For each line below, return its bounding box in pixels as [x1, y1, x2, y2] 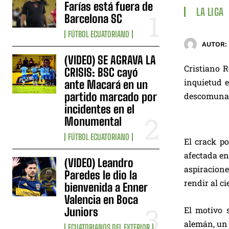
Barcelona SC [64, 11, 123, 26]
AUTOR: [202, 40, 227, 49]
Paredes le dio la [64, 168, 138, 182]
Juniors [64, 204, 99, 219]
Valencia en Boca [64, 192, 139, 207]
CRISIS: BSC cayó [64, 65, 139, 79]
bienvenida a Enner [64, 180, 148, 194]
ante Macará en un [64, 77, 148, 91]
